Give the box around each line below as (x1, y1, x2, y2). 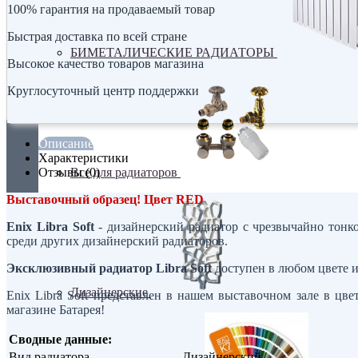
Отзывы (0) (38, 165, 100, 179)
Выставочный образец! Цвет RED (6, 192, 204, 206)
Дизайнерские (70, 284, 151, 299)
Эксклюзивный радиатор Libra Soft (6, 261, 212, 275)
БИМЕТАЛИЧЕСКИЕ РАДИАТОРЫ (70, 45, 277, 59)
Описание (38, 136, 93, 150)
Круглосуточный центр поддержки (7, 83, 199, 97)
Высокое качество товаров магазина (7, 56, 204, 70)
